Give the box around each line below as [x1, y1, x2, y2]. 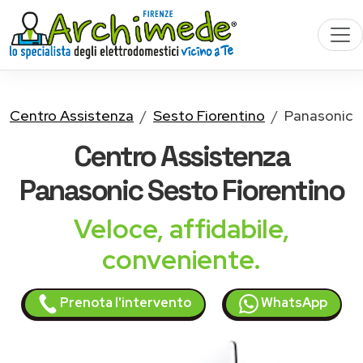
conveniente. [102, 242, 261, 277]
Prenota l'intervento [58, 294, 191, 311]
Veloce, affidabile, [74, 211, 289, 246]
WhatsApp [258, 294, 327, 311]
